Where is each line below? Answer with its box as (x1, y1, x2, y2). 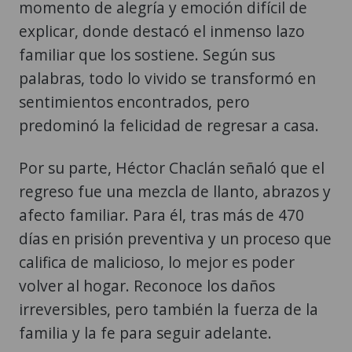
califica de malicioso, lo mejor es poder (19, 204, 295, 226)
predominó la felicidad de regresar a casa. (19, 68, 319, 90)
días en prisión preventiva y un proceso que (19, 181, 332, 203)
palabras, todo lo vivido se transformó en (19, 20, 316, 42)
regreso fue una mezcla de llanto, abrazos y (19, 134, 331, 156)
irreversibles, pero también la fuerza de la (19, 251, 318, 273)
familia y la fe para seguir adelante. (19, 275, 272, 297)
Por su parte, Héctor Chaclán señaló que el (19, 110, 324, 132)
